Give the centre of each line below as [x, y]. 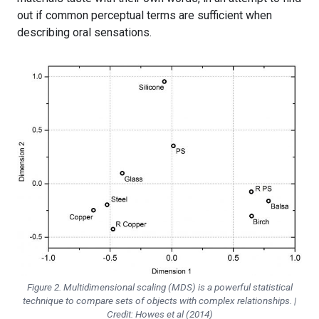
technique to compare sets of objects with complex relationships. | [159, 301]
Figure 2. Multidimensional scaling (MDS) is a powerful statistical [159, 287]
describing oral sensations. [84, 33]
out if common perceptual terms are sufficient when [145, 16]
